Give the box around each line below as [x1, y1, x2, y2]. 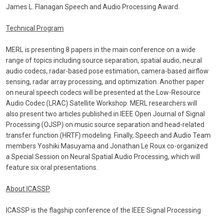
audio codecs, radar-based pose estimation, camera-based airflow [6, 67, 209, 75]
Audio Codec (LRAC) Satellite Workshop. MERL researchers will [6, 99, 197, 108]
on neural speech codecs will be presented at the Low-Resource [6, 89, 200, 97]
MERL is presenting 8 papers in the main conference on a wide [6, 46, 196, 54]
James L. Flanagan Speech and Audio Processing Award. [6, 3, 180, 11]
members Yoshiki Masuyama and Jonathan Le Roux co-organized [6, 142, 208, 150]
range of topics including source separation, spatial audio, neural [6, 56, 202, 65]
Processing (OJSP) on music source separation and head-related [6, 121, 204, 129]
